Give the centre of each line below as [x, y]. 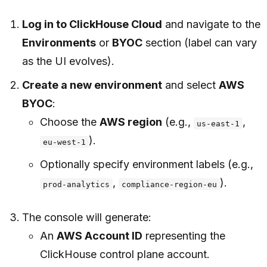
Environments [59, 43]
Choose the [69, 122]
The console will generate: [87, 218]
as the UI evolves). [69, 61]
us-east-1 [218, 123]
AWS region [131, 122]
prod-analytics [76, 184]
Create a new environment [92, 85]
